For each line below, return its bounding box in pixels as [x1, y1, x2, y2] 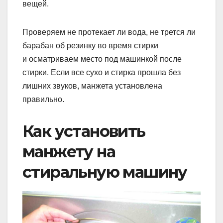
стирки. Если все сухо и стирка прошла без [22, 68, 181, 77]
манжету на [22, 142, 115, 162]
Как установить [22, 121, 145, 141]
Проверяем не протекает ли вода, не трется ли [22, 28, 196, 37]
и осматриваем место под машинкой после [22, 55, 182, 64]
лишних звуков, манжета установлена [22, 82, 162, 91]
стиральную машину [22, 162, 187, 182]
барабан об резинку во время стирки [22, 41, 158, 50]
